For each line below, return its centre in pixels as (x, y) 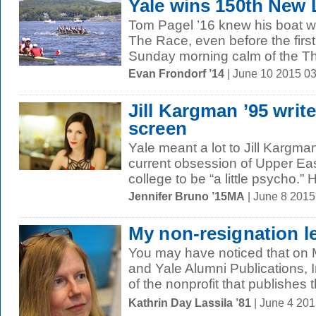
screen (158, 128)
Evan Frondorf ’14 (176, 73)
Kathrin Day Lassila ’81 (190, 303)
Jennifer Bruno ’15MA (187, 196)
